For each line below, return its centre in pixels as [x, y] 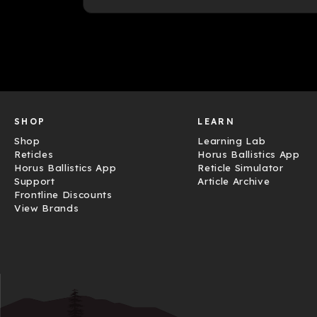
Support [35, 181]
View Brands [47, 208]
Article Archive [234, 181]
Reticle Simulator [241, 167]
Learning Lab [232, 140]
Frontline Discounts [63, 194]
